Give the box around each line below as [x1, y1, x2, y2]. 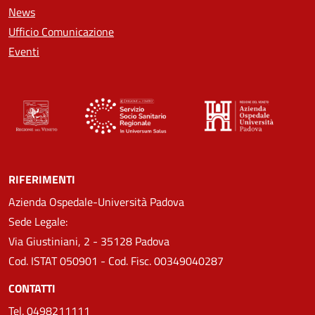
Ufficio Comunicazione [8, 22, 114, 40]
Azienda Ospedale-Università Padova [8, 193, 184, 210]
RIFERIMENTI [8, 170, 75, 188]
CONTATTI [8, 279, 56, 297]
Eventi [8, 42, 39, 60]
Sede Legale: [8, 212, 67, 230]
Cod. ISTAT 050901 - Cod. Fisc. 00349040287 [8, 252, 224, 269]
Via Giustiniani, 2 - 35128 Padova [8, 232, 169, 250]
